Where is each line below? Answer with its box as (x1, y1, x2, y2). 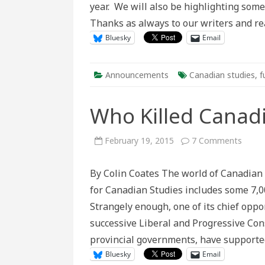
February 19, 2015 (105, 135, 174, 146)
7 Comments (192, 135, 242, 146)
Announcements (105, 69, 169, 80)
